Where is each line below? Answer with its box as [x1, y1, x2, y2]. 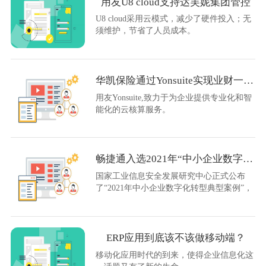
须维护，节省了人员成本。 [96, 26, 196, 36]
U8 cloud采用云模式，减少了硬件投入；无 [96, 14, 252, 24]
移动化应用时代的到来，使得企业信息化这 [96, 249, 254, 259]
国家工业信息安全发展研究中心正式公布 [96, 171, 246, 181]
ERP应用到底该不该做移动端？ [106, 232, 245, 243]
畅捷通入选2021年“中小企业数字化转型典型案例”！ [243, 153, 254, 165]
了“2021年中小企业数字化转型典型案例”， [96, 183, 253, 193]
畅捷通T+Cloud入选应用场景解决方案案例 [96, 195, 251, 205]
